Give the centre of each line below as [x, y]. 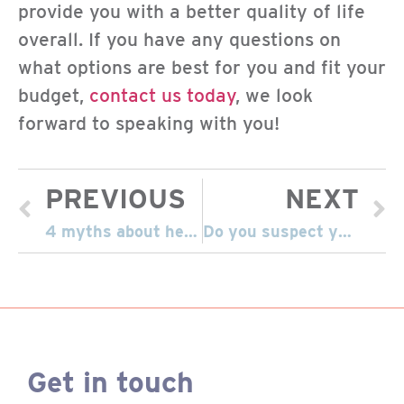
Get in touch [110, 381]
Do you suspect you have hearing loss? [344, 231]
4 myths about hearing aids [191, 231]
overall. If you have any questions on [179, 40]
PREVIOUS [115, 198]
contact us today [162, 96]
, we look [274, 96]
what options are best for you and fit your [202, 68]
